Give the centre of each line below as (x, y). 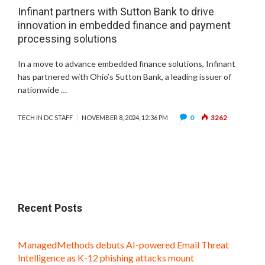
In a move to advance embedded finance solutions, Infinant (127, 64)
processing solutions (67, 39)
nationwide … (42, 90)
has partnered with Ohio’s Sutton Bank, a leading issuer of (125, 77)
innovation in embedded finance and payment (124, 25)
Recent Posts (50, 208)
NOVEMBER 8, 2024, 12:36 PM (125, 118)
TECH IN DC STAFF (45, 118)
